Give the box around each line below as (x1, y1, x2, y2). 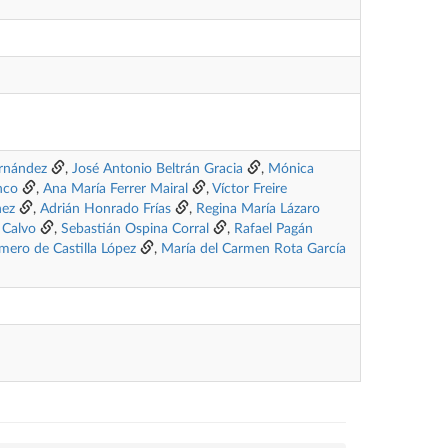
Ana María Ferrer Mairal (43, 182, 188, 196)
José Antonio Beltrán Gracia (72, 162, 243, 176)
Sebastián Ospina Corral (61, 222, 209, 236)
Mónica (268, 162, 314, 176)
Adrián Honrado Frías (40, 202, 171, 216)
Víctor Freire (212, 182, 287, 196)
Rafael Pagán (234, 222, 313, 236)
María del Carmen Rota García (161, 242, 346, 256)
